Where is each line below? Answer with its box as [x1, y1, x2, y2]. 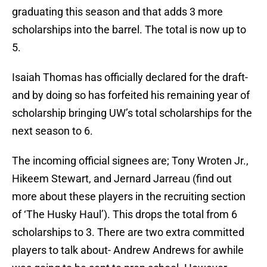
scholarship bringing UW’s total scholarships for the [12, 107, 252, 120]
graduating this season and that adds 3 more [12, 5, 223, 18]
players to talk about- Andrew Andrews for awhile [12, 244, 244, 257]
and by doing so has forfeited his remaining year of [12, 89, 250, 102]
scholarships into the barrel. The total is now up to [12, 23, 246, 36]
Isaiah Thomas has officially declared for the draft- [12, 71, 248, 84]
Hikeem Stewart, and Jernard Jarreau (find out [12, 172, 232, 185]
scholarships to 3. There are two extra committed [12, 226, 244, 239]
